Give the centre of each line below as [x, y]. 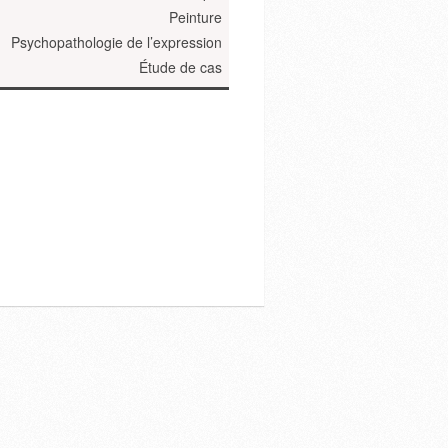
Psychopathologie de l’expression [116, 42]
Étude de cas [180, 67]
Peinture [195, 17]
